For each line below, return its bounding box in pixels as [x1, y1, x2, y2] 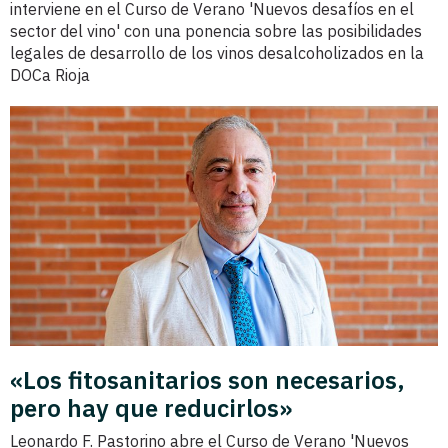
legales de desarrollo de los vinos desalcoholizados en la [10, 42, 424, 63]
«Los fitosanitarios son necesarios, [10, 364, 405, 397]
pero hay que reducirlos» [10, 392, 292, 425]
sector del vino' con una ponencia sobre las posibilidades [10, 20, 422, 41]
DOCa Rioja [10, 64, 90, 85]
